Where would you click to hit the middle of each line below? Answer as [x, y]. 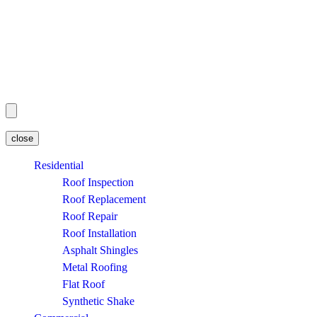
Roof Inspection [98, 182]
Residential [59, 165]
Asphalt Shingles [100, 250]
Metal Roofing [95, 267]
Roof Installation [99, 233]
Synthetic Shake [98, 301]
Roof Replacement [104, 199]
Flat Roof [83, 284]
